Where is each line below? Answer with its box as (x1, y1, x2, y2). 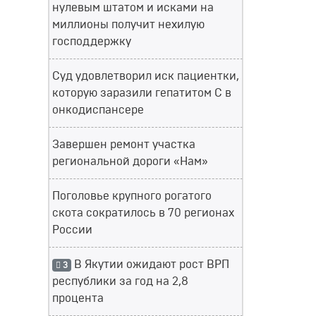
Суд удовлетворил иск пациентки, (52, 71, 239, 82)
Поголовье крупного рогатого (52, 190, 212, 202)
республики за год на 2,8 (52, 276, 188, 287)
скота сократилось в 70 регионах (52, 207, 234, 219)
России (52, 224, 92, 236)
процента (52, 293, 104, 304)
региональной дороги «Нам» (52, 156, 208, 167)
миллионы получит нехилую (52, 19, 205, 30)
